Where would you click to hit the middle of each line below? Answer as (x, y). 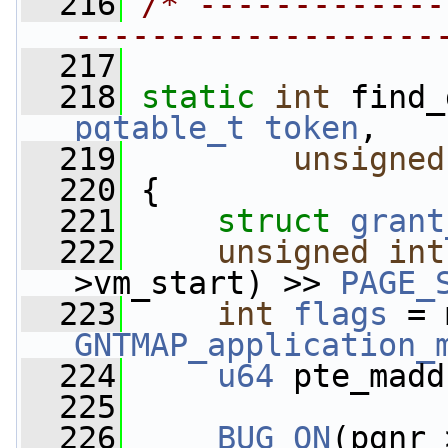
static (198, 97)
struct (283, 221)
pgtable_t (159, 128)
